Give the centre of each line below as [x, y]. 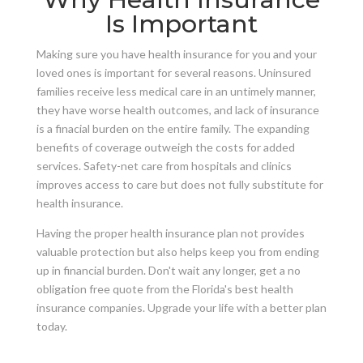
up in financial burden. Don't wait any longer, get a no [168, 270]
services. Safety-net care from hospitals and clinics [164, 165]
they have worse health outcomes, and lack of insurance [177, 109]
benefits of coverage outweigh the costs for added [165, 147]
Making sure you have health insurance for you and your [176, 53]
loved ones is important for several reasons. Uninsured [173, 72]
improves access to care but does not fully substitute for [179, 184]
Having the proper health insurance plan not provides [170, 233]
